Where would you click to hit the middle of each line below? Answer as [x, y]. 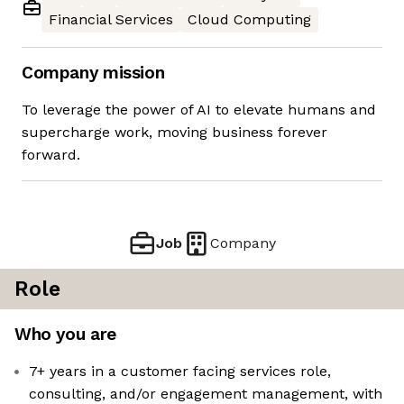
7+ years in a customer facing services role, [180, 372]
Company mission [93, 73]
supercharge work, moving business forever [174, 133]
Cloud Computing [249, 20]
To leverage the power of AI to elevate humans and [199, 110]
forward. [51, 155]
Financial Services [111, 20]
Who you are [65, 335]
